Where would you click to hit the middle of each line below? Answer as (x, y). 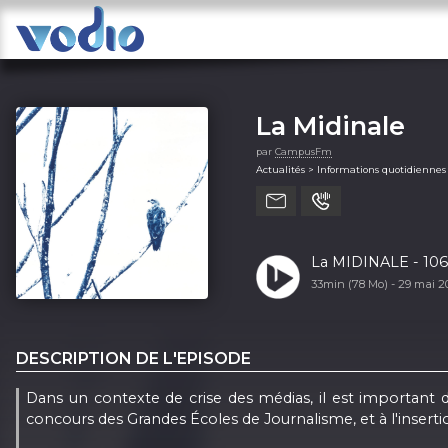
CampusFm (303, 151)
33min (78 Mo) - (354, 283)
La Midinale (330, 125)
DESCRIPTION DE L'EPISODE (133, 358)
